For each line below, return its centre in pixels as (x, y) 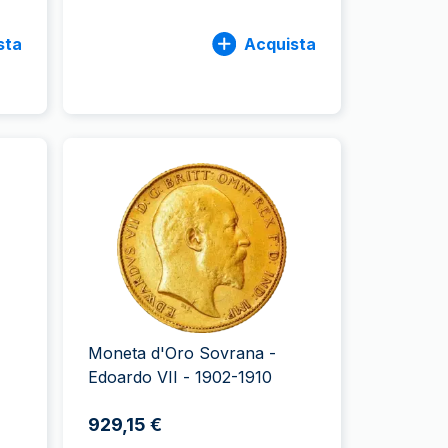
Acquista (279, 43)
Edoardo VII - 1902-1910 (180, 377)
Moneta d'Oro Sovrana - (182, 353)
